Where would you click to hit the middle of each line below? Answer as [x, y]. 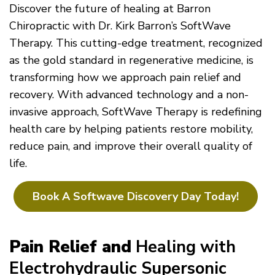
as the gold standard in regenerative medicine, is [131, 60]
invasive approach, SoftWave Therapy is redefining [136, 111]
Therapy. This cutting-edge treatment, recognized [136, 43]
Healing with [186, 247]
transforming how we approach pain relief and [125, 77]
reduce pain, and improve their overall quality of [131, 146]
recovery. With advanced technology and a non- [129, 94]
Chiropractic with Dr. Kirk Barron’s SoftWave [120, 25]
